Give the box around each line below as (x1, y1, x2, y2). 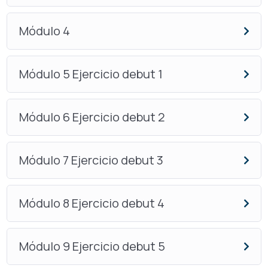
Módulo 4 (19, 23, 70, 39)
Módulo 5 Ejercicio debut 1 (19, 66, 163, 83)
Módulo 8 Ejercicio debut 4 (19, 195, 165, 212)
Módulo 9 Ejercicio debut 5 (19, 238, 165, 255)
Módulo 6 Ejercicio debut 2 (19, 109, 165, 126)
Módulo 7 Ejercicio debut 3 (19, 152, 163, 169)
